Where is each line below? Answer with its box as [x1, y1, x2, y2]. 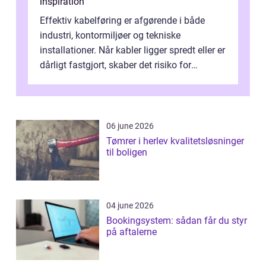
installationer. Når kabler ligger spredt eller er [40, 45, 225, 56]
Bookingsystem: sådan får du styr [106, 215, 247, 227]
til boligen [106, 147, 147, 159]
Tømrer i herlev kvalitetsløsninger [106, 135, 170, 147]
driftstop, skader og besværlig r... [40, 74, 176, 86]
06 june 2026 [106, 121, 154, 131]
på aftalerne [106, 226, 157, 238]
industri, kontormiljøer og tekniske [40, 30, 180, 42]
